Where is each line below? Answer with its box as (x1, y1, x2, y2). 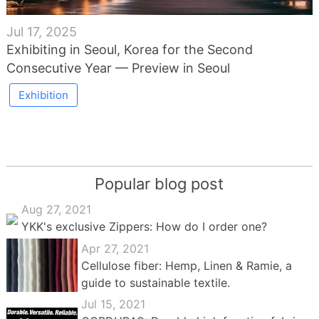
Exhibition (18, 88, 68, 103)
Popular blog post (95, 174, 224, 194)
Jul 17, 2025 (6, 24, 77, 40)
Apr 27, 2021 (80, 241, 149, 256)
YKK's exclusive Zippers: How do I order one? (21, 219, 267, 234)
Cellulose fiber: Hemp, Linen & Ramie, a (80, 258, 292, 273)
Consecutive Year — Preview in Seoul (6, 61, 230, 76)
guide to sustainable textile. (80, 275, 230, 290)
